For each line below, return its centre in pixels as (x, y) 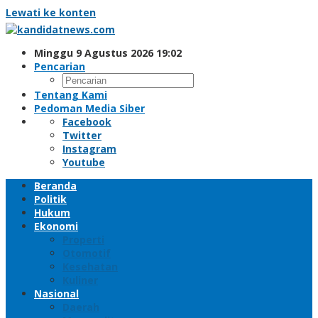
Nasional (56, 294)
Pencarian (60, 66)
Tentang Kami (71, 95)
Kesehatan (90, 267)
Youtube (84, 162)
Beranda (55, 186)
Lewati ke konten (51, 12)
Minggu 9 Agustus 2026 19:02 (108, 53)
